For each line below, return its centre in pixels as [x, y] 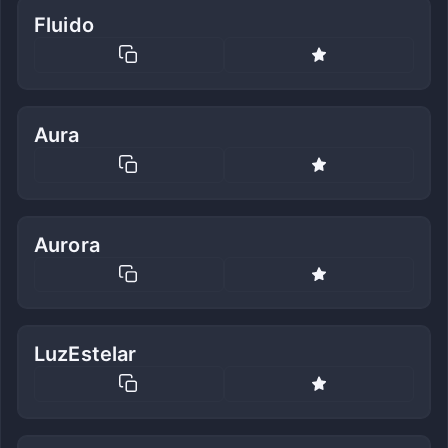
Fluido [64, 25]
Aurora [67, 244]
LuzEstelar [85, 354]
